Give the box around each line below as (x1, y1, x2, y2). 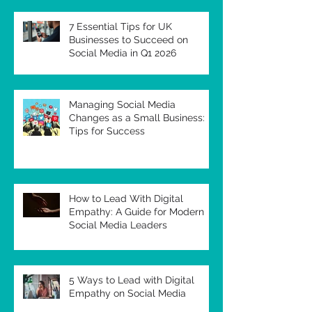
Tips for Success (69, 125, 145, 136)
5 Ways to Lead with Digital (69, 274, 194, 286)
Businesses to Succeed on (69, 33, 188, 45)
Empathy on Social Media (69, 287, 186, 299)
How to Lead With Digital (69, 192, 183, 204)
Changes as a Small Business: (69, 111, 205, 123)
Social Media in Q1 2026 (69, 47, 176, 58)
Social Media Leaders (69, 219, 167, 231)
